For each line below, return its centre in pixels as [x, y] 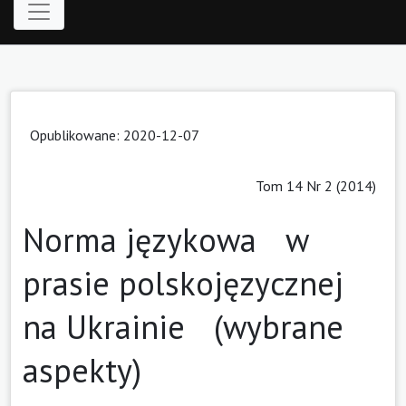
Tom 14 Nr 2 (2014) [316, 185]
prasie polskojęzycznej [183, 283]
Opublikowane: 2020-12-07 [115, 135]
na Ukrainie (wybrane [183, 326]
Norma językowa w [165, 239]
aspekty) [82, 370]
